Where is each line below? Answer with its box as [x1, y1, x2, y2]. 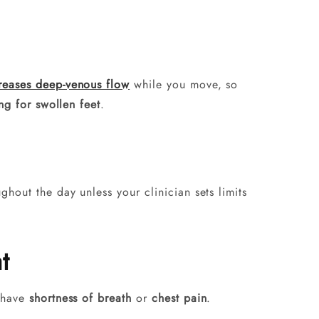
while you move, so [130, 76, 239, 93]
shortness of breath [28, 289, 132, 306]
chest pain [151, 289, 207, 306]
